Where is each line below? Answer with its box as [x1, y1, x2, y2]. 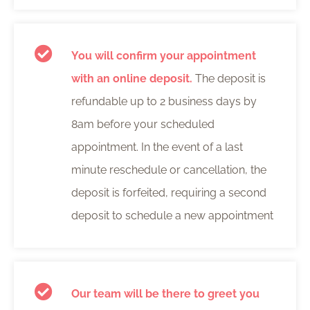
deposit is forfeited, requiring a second [71, 186, 266, 200]
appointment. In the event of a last [71, 140, 243, 154]
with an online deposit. [71, 72, 195, 86]
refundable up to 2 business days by [71, 95, 257, 109]
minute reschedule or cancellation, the [71, 163, 266, 177]
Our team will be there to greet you [71, 287, 259, 301]
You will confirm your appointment [71, 49, 256, 63]
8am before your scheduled [71, 118, 215, 131]
